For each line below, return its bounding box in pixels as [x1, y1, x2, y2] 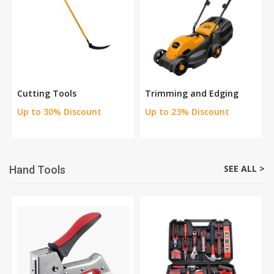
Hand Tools [9, 163, 65, 177]
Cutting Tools [17, 87, 76, 100]
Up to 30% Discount [17, 106, 102, 118]
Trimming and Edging [145, 87, 239, 100]
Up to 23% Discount [145, 106, 229, 118]
